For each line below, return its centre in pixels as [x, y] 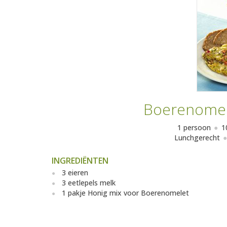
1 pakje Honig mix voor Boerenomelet [125, 193]
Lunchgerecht [197, 138]
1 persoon [194, 128]
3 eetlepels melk [89, 183]
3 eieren [75, 173]
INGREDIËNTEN [80, 161]
